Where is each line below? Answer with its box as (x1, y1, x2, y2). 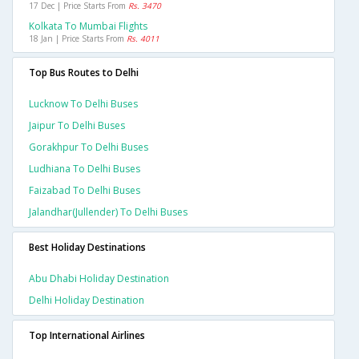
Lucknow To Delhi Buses (29, 97, 138, 111)
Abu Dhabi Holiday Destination (29, 272, 169, 286)
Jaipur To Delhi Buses (29, 119, 125, 133)
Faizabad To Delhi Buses (29, 184, 140, 198)
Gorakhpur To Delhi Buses (29, 140, 148, 155)
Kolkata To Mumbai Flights (29, 19, 147, 34)
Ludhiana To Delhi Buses (29, 162, 140, 176)
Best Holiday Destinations (29, 240, 146, 255)
